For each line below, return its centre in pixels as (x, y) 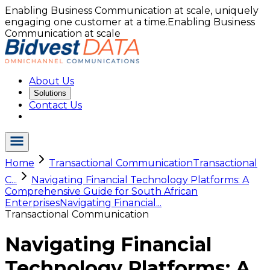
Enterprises (32, 203)
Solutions (50, 93)
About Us (52, 81)
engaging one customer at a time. (86, 22)
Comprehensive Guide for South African (101, 191)
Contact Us (55, 105)
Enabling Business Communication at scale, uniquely (132, 11)
